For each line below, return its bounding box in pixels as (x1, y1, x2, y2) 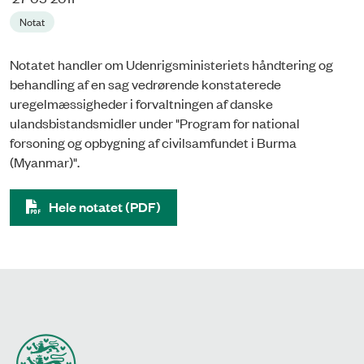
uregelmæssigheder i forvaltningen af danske (10, 93, 273, 112)
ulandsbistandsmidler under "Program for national (10, 113, 300, 132)
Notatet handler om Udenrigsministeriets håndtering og (10, 54, 333, 73)
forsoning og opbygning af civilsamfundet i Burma (10, 132, 297, 151)
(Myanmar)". (10, 152, 80, 171)
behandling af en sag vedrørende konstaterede (10, 74, 281, 93)
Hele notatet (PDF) (49, 197, 161, 216)
